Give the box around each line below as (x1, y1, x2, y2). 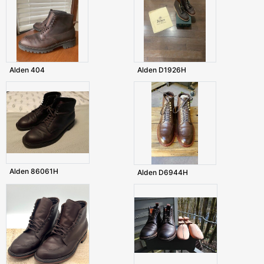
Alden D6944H (137, 168, 188, 177)
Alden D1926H (137, 65, 186, 75)
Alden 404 (9, 65, 45, 75)
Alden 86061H (9, 167, 58, 176)
